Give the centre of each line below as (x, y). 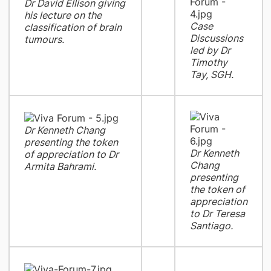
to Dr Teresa (217, 214)
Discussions (216, 38)
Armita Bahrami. (60, 166)
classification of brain (73, 27)
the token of (217, 189)
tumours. (44, 39)
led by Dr (210, 50)
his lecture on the (63, 15)
